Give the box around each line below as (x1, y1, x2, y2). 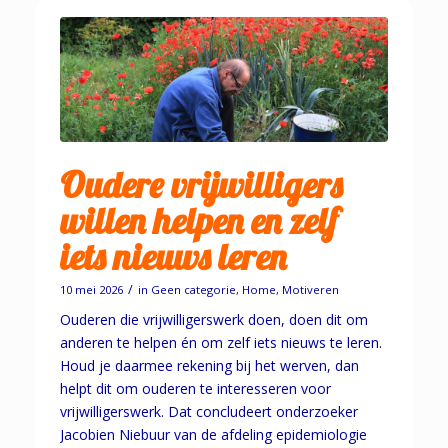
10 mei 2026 (59, 281, 123, 297)
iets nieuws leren (59, 233, 286, 279)
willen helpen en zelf (59, 197, 338, 243)
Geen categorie (150, 281, 236, 297)
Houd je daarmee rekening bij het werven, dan (59, 355, 359, 375)
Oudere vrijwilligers (59, 161, 342, 207)
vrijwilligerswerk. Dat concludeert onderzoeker (59, 401, 358, 421)
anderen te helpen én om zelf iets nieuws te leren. (59, 332, 382, 352)
